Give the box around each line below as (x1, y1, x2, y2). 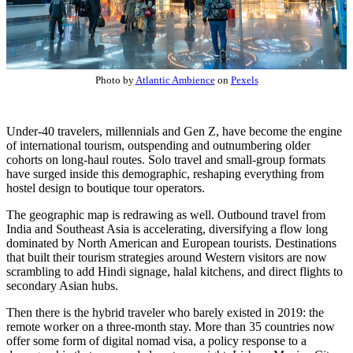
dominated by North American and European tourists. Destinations (6, 236, 336, 250)
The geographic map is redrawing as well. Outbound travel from (6, 207, 325, 221)
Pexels (230, 73, 258, 86)
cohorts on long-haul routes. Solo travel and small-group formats (6, 152, 325, 166)
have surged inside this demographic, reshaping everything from (6, 166, 324, 180)
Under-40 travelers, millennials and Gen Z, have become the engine (6, 124, 342, 138)
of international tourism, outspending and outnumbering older (6, 138, 310, 152)
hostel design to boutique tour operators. (6, 180, 205, 195)
